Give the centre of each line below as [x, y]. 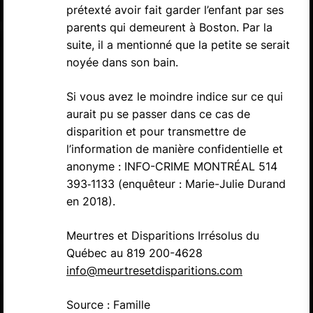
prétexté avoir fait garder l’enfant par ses [175, 9]
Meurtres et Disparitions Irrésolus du [163, 235]
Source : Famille [108, 304]
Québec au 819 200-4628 [134, 253]
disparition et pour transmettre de [156, 131]
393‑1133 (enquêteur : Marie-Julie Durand [176, 183]
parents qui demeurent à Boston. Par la [169, 27]
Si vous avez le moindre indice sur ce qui [175, 96]
